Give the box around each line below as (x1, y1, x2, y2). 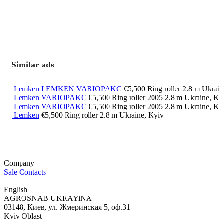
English (4, 185, 27, 194)
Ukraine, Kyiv (119, 111, 164, 120)
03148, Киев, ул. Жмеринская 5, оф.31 (4, 203, 130, 212)
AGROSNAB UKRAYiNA (4, 194, 92, 203)
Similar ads (11, 60, 54, 70)
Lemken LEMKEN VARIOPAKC (14, 85, 122, 93)
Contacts (19, 168, 46, 176)
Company (4, 159, 34, 168)
